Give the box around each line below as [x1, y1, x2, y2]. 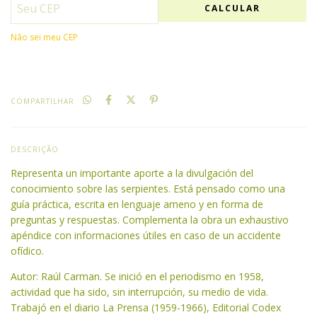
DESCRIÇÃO [11, 144, 59, 154]
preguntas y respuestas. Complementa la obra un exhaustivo [11, 213, 289, 227]
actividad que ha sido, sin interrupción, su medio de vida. [11, 285, 268, 299]
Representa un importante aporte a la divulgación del [11, 166, 253, 180]
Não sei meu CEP [11, 30, 78, 43]
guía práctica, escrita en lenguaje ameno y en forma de [11, 197, 263, 212]
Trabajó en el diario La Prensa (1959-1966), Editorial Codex [11, 301, 281, 315]
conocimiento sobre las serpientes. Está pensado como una [11, 182, 285, 196]
